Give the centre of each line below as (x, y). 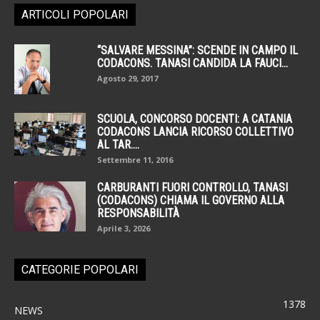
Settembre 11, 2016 (135, 160)
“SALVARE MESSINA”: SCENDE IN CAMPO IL (197, 51)
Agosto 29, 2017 (127, 79)
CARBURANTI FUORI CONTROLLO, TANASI (192, 188)
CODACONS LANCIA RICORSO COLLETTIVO (195, 132)
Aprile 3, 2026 (124, 229)
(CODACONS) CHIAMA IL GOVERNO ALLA (191, 201)
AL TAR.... (118, 145)
